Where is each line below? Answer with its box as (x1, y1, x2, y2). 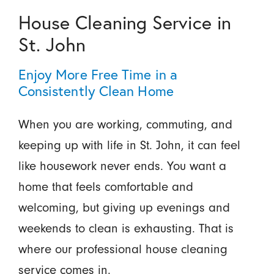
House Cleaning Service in (18, 10, 231, 34)
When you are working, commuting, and (18, 117, 232, 131)
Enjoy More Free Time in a (18, 65, 177, 83)
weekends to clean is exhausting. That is (18, 221, 234, 235)
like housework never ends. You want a (18, 158, 226, 173)
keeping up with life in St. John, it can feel (18, 138, 240, 152)
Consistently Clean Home (18, 81, 174, 100)
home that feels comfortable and (18, 179, 193, 194)
